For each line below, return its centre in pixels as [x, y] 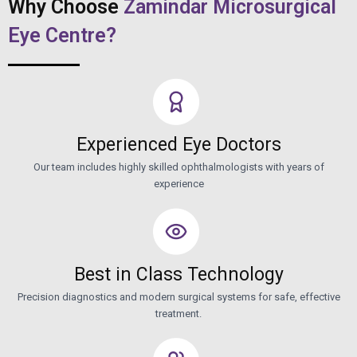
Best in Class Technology [178, 274]
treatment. [178, 313]
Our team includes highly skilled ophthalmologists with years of [178, 167]
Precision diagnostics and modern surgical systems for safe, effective [178, 296]
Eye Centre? [62, 35]
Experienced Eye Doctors [178, 144]
